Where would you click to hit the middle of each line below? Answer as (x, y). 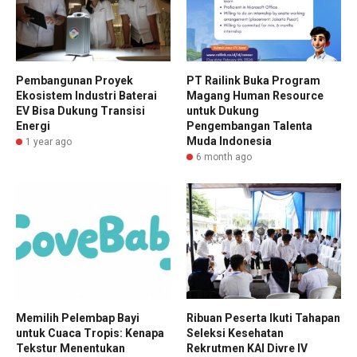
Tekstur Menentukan (71, 348)
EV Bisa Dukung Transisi (80, 110)
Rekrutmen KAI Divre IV (247, 348)
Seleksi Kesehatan (235, 333)
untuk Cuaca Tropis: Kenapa (90, 333)
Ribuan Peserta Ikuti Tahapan (263, 318)
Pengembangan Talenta (249, 126)
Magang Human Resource (255, 95)
